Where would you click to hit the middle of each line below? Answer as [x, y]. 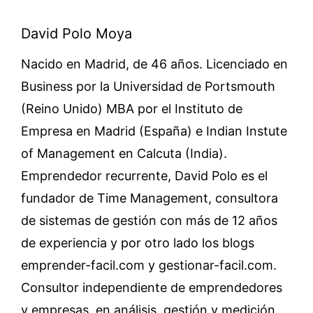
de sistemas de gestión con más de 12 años [149, 220]
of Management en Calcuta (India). [124, 153]
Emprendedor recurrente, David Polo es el [144, 176]
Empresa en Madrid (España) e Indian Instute [154, 131]
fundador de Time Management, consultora [150, 198]
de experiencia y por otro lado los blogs [138, 243]
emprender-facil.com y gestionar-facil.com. [149, 265]
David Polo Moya [77, 34]
